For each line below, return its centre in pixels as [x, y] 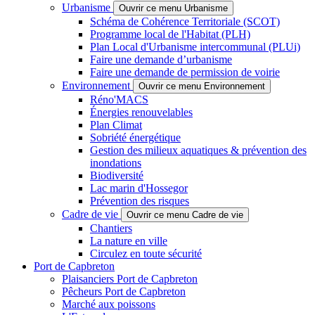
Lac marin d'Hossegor [139, 188]
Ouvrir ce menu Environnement [202, 86]
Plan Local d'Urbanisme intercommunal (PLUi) [195, 47]
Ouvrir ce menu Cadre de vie [185, 215]
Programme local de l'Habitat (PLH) [170, 34]
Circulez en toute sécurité [146, 254]
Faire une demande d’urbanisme [161, 60]
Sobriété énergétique [135, 138]
